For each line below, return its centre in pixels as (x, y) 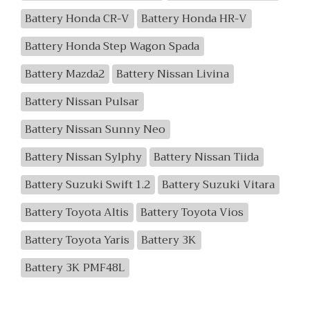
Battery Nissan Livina (173, 74)
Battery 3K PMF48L (75, 268)
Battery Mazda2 (65, 74)
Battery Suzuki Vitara (219, 185)
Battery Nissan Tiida (207, 157)
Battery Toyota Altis (77, 212)
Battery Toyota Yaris (77, 240)
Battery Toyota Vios (192, 212)
